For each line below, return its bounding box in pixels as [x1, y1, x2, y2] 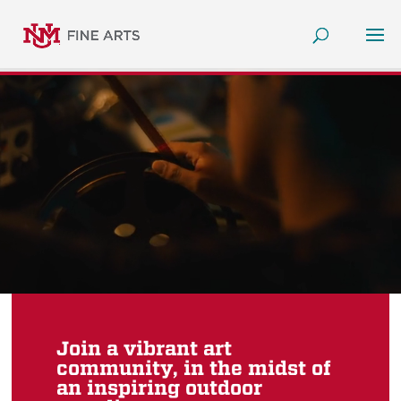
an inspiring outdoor [56, 376, 263, 399]
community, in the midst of [56, 356, 332, 380]
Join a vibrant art [56, 337, 233, 360]
